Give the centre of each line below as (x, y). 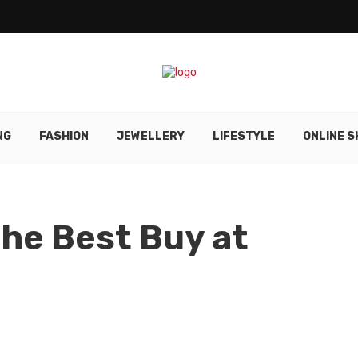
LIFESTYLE (244, 137)
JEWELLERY (151, 137)
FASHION (64, 137)
